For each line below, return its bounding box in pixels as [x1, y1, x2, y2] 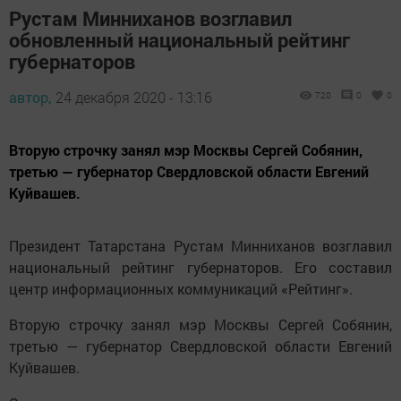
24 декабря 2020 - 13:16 [55, 87, 212, 107]
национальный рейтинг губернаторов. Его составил [9, 257, 392, 277]
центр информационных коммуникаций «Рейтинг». [9, 278, 353, 298]
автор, [9, 87, 51, 107]
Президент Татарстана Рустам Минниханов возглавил [9, 235, 392, 255]
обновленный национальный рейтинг [9, 26, 350, 53]
